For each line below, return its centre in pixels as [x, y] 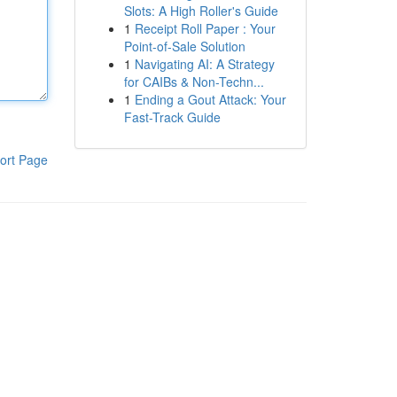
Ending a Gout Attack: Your [210, 99]
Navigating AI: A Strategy [204, 64]
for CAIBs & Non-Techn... [194, 82]
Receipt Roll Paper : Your [205, 28]
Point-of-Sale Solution [184, 46]
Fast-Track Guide [172, 117]
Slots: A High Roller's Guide [201, 11]
